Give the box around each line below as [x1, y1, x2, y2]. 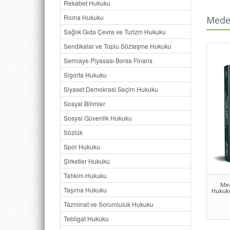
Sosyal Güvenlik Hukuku [64, 113, 132, 122]
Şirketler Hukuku [64, 157, 110, 165]
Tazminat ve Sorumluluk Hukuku [64, 200, 154, 208]
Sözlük [64, 128, 83, 137]
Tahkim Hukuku [64, 171, 107, 180]
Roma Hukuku [64, 13, 104, 22]
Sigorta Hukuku [64, 70, 107, 79]
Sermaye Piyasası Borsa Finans [64, 56, 152, 65]
